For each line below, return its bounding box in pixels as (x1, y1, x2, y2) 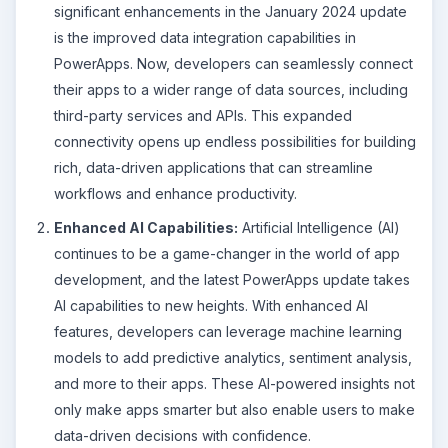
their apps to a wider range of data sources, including (54, 81, 408, 98)
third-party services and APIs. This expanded (54, 107, 352, 124)
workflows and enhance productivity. (54, 185, 297, 202)
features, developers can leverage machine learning (54, 322, 402, 340)
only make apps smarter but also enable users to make (54, 400, 415, 418)
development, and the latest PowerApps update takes (54, 270, 410, 288)
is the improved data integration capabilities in (54, 29, 356, 46)
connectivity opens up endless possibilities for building (54, 133, 416, 150)
